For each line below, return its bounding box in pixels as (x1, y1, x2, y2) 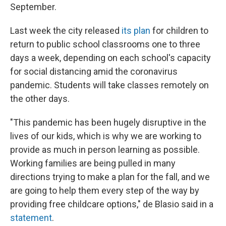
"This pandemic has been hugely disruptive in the (10, 117, 206, 128)
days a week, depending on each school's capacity (10, 52, 211, 63)
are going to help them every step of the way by (10, 185, 199, 196)
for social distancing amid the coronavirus (10, 66, 178, 77)
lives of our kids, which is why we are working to (10, 131, 201, 141)
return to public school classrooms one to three (10, 39, 200, 49)
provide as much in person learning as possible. (10, 144, 200, 155)
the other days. (10, 93, 70, 104)
